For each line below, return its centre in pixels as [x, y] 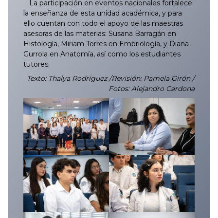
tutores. [36, 64]
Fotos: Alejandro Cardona [152, 89]
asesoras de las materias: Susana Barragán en [100, 34]
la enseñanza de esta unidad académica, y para [103, 13]
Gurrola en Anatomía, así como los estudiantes [102, 54]
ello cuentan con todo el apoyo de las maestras [103, 23]
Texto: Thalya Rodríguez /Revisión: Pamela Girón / [111, 78]
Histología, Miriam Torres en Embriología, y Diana [106, 44]
